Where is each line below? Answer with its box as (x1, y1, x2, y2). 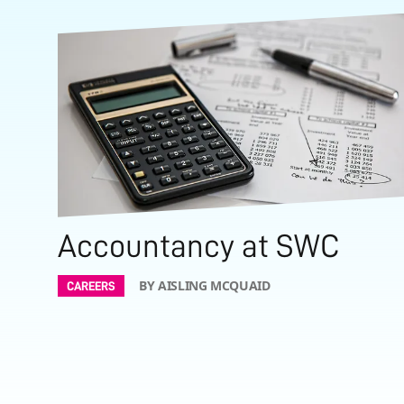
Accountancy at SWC (58, 229, 340, 262)
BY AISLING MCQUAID (139, 276, 271, 294)
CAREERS (67, 279, 115, 292)
